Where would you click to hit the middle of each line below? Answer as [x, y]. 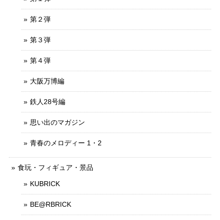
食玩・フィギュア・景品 [55, 168]
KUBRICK [45, 184]
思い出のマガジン [57, 123]
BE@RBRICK [51, 205]
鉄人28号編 [48, 102]
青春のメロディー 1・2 [66, 143]
